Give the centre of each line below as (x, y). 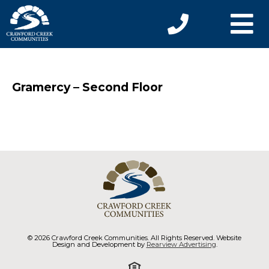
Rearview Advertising (181, 244)
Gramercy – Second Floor (87, 87)
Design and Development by (99, 244)
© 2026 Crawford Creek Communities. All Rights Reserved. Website (134, 238)
